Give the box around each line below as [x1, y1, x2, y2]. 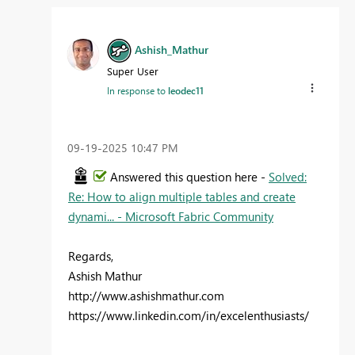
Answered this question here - [110, 168, 269, 185]
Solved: [269, 168, 307, 185]
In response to [107, 84, 168, 97]
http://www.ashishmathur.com [68, 287, 224, 303]
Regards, [68, 247, 113, 264]
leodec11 [168, 84, 204, 97]
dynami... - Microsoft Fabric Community [68, 208, 273, 224]
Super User [107, 64, 158, 78]
